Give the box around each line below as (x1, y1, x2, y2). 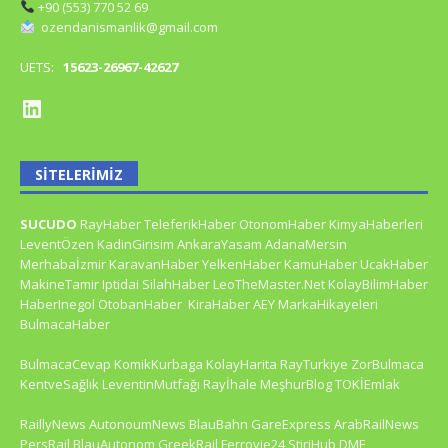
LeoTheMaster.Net (213, 274, 325, 293)
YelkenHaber (202, 254, 281, 273)
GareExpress (251, 414, 331, 433)
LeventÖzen (20, 234, 94, 253)
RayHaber (80, 214, 141, 233)
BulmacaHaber (20, 314, 110, 333)
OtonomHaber (239, 214, 326, 233)
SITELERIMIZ (35, 164, 123, 184)
